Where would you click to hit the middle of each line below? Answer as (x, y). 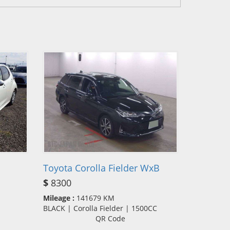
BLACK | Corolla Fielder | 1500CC (103, 208)
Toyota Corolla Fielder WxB (101, 168)
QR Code (110, 218)
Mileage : (59, 198)
